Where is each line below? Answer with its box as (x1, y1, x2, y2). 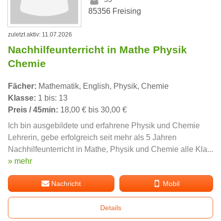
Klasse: (8, 93, 36, 102)
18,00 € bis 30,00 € (58, 105, 127, 114)
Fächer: (8, 81, 37, 90)
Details (100, 203, 121, 212)
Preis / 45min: (8, 105, 58, 114)
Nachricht (51, 179, 81, 187)
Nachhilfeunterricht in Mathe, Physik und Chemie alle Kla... (8, 145, 213, 153)
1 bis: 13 (36, 93, 68, 102)
